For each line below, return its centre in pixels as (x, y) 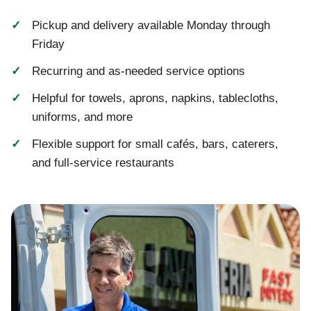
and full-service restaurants (103, 163)
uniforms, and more (82, 117)
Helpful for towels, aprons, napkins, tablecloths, (155, 99)
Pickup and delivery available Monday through (151, 26)
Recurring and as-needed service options (138, 72)
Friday (48, 44)
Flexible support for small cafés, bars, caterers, (155, 144)
